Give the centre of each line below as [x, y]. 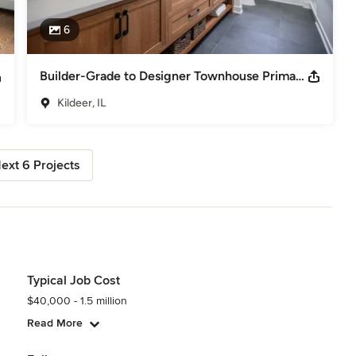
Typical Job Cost [73, 280]
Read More [54, 323]
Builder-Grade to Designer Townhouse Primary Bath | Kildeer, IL [300, 75]
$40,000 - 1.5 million [77, 300]
